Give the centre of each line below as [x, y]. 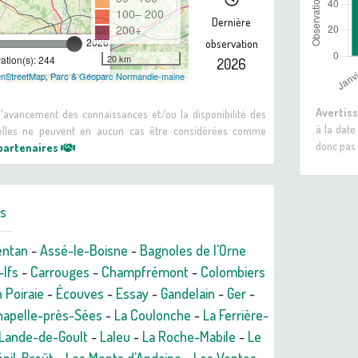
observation [231, 44]
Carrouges [60, 272]
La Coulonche [153, 315]
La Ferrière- [236, 315]
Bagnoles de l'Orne [193, 251]
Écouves [80, 294]
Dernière [232, 22]
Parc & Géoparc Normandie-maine [117, 76]
